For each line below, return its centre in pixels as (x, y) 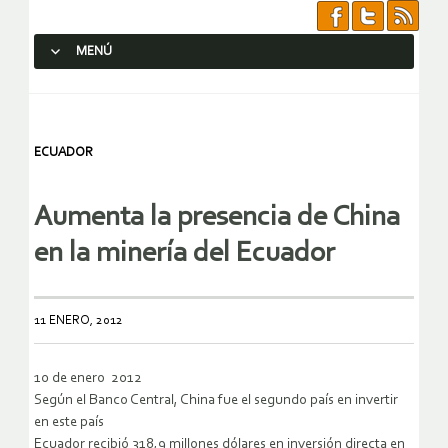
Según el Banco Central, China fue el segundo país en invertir (216, 401)
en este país (69, 423)
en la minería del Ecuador (184, 254)
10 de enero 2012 (88, 379)
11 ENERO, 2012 (78, 321)
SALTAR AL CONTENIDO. (116, 87)
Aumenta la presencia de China (217, 218)
